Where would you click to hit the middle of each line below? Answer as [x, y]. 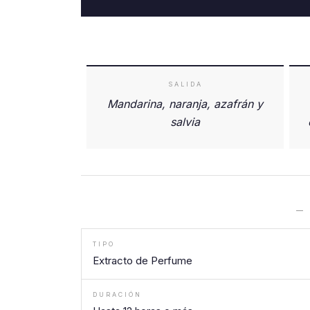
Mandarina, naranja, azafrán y [185, 104]
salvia [185, 122]
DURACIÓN [117, 295]
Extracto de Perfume [143, 261]
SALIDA [185, 84]
